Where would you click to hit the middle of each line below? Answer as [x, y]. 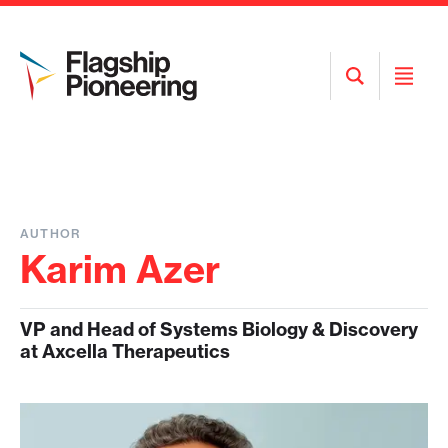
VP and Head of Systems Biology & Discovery [219, 329]
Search [375, 103]
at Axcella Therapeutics [125, 351]
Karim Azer [120, 269]
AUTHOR [51, 233]
